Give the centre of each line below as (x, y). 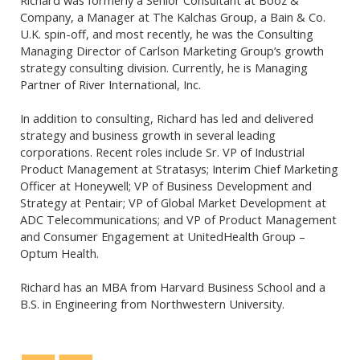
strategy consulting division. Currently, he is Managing (164, 67)
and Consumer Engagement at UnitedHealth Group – (163, 236)
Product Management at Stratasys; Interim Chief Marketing (179, 168)
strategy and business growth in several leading (148, 135)
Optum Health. (61, 253)
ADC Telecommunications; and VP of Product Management (178, 219)
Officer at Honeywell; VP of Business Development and (166, 185)
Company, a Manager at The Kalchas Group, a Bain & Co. (173, 16)
